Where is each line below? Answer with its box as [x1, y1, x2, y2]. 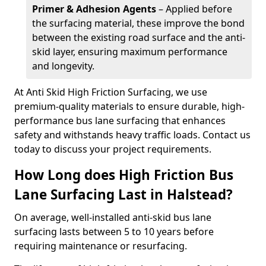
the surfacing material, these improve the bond [32, 17, 245, 30]
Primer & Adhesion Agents [32, 2, 156, 15]
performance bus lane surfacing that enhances [14, 114, 226, 127]
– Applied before [156, 2, 232, 15]
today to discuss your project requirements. [14, 142, 211, 156]
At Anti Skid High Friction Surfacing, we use [14, 85, 207, 99]
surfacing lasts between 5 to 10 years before [14, 225, 214, 238]
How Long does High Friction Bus [14, 166, 233, 184]
